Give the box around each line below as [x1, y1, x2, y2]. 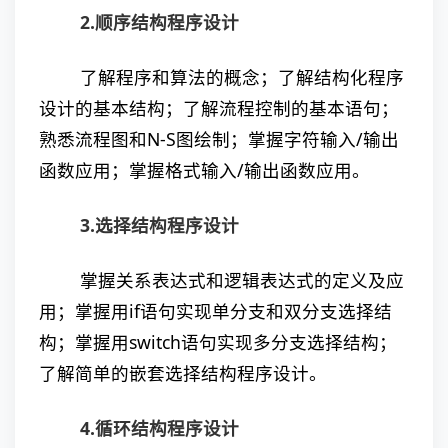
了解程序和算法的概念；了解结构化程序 [80, 65, 405, 89]
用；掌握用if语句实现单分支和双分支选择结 [39, 299, 392, 323]
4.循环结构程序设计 [80, 416, 240, 440]
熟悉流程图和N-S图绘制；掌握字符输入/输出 [39, 127, 399, 151]
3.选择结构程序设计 [80, 213, 240, 237]
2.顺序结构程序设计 [80, 10, 240, 34]
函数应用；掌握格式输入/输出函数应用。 [39, 158, 370, 182]
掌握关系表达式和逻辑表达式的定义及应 [80, 268, 405, 292]
